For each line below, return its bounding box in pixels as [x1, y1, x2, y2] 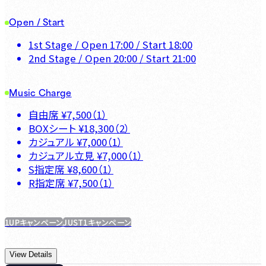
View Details [9, 250, 52, 259]
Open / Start [9, 14, 65, 29]
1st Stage [28, 37, 72, 52]
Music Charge [9, 84, 72, 99]
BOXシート [28, 121, 76, 136]
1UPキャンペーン [5, 216, 64, 228]
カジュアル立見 [28, 148, 94, 163]
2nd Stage [28, 50, 76, 65]
